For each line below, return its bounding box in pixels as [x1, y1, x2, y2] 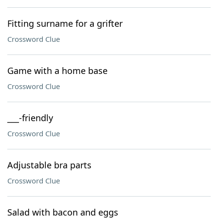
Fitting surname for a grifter [7, 18, 123, 29]
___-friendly [7, 112, 53, 124]
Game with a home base [7, 65, 108, 76]
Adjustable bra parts [7, 159, 91, 171]
